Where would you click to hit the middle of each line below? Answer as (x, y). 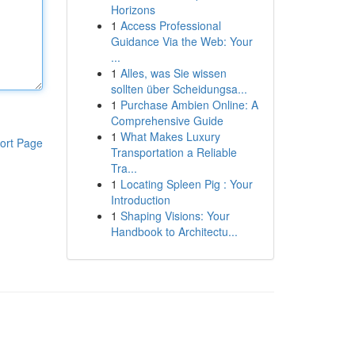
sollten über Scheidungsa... (179, 89)
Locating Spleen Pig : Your (186, 184)
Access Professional (170, 25)
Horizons (133, 10)
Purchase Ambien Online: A (189, 105)
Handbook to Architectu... (174, 231)
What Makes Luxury (170, 136)
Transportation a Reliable (174, 152)
